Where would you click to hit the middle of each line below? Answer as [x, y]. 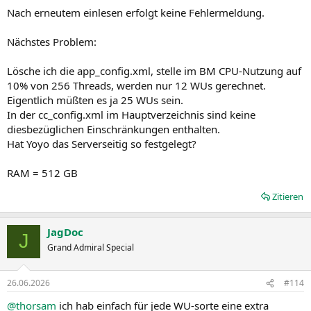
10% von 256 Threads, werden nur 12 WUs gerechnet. [136, 85]
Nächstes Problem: [52, 41]
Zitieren [288, 196]
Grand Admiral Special [91, 247]
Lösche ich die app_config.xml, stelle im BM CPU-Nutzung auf [154, 70]
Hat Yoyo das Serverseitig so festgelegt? [102, 143]
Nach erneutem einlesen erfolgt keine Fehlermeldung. [136, 12]
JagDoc [65, 232]
